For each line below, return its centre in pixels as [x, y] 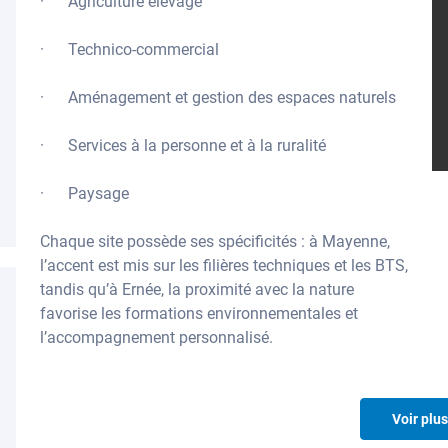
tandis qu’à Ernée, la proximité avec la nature [197, 289]
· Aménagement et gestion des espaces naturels [218, 97]
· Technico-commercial [129, 49]
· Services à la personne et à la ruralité [183, 145]
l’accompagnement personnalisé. [156, 337]
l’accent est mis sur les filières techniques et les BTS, [224, 265]
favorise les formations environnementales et [199, 313]
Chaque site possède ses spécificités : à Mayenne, [215, 241]
